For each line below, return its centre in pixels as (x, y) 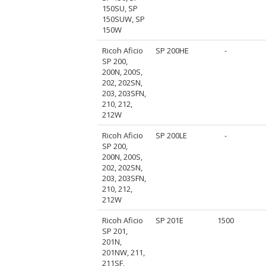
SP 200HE (172, 50)
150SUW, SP (124, 19)
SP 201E (170, 220)
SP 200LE (172, 135)
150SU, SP (120, 8)
